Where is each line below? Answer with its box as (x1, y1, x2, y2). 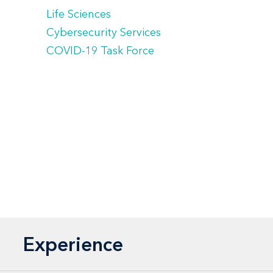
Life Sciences (46, 7, 111, 21)
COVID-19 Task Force (46, 44, 154, 58)
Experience (23, 232, 123, 256)
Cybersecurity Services (46, 26, 161, 40)
